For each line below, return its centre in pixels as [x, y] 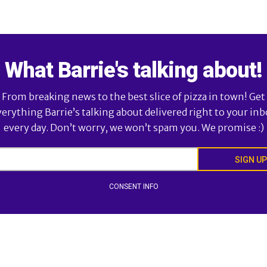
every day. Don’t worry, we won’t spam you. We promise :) [133, 128]
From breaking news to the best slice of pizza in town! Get [133, 97]
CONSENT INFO [133, 187]
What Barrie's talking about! [133, 70]
